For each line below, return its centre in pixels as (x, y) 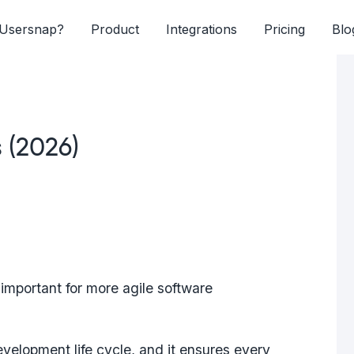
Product (115, 29)
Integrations (201, 29)
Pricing (284, 29)
